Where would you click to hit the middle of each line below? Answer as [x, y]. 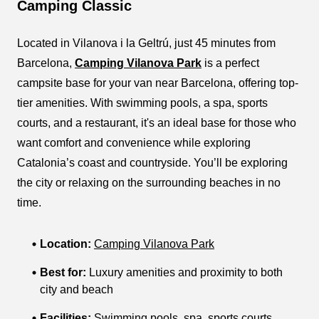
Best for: [63, 272]
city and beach [77, 289]
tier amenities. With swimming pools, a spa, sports [142, 103]
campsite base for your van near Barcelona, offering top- [158, 83]
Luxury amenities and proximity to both [184, 272]
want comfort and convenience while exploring [134, 143]
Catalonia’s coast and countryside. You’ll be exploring [152, 163]
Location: [66, 244]
